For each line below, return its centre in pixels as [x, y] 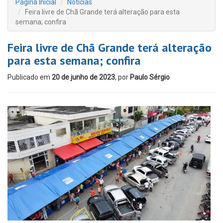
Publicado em [30, 77]
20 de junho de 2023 [83, 77]
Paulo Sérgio [150, 77]
